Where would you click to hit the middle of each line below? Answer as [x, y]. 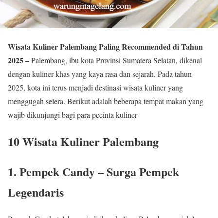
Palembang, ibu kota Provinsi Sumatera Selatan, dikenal [117, 60]
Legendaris [36, 192]
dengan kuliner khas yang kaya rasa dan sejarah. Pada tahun [100, 74]
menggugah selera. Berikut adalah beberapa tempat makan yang [106, 101]
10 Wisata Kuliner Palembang [83, 141]
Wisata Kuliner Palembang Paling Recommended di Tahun [105, 46]
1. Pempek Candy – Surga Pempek [93, 171]
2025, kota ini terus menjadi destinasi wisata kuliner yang [95, 87]
